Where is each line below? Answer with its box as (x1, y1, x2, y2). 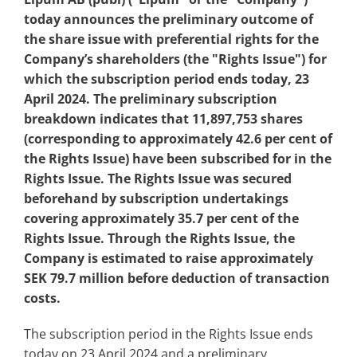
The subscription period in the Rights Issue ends (24, 325, 313, 343)
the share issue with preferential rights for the (24, 30, 319, 49)
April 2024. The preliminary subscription (24, 90, 277, 108)
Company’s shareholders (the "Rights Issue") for (24, 50, 327, 69)
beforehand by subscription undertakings (24, 190, 288, 208)
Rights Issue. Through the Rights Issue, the (24, 229, 295, 248)
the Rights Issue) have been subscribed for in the (24, 150, 331, 168)
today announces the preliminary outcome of (24, 10, 313, 29)
